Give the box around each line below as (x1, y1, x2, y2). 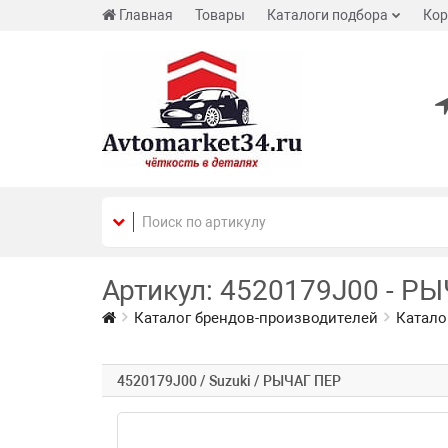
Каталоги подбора (267, 7, 388, 23)
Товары (195, 7, 245, 23)
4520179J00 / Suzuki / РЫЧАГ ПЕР (117, 373, 341, 389)
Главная (119, 7, 173, 23)
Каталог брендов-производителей (134, 309, 378, 327)
